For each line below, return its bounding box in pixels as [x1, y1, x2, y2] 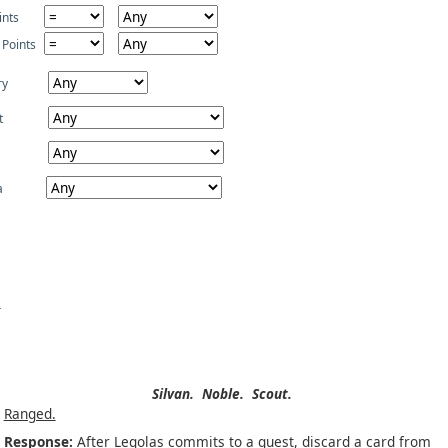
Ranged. [3, 404, 56, 423]
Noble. [202, 384, 245, 403]
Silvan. [152, 384, 195, 403]
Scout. [252, 384, 293, 403]
